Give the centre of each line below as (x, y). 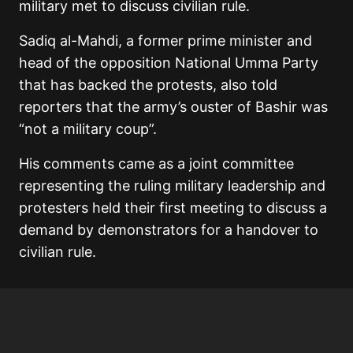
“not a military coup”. (88, 129)
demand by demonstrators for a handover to (169, 230)
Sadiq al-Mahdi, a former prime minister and (165, 41)
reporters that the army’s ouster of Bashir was (173, 107)
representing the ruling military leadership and (172, 186)
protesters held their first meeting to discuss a (173, 208)
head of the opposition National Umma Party (169, 63)
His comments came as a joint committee (156, 164)
